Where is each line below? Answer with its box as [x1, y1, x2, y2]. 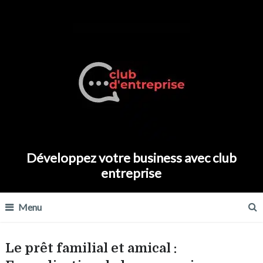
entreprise [101, 165, 162, 181]
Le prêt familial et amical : [5, 241, 177, 255]
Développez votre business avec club [26, 150, 237, 166]
